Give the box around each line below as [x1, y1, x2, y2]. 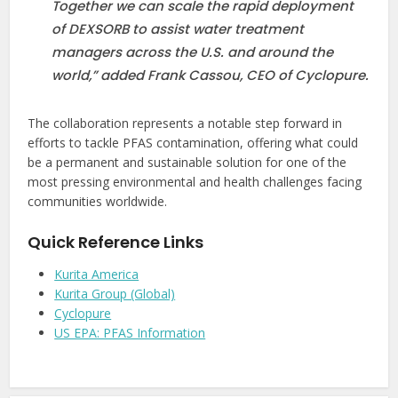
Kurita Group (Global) [54, 284, 176, 302]
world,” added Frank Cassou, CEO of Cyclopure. [52, 65, 370, 84]
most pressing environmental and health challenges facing [28, 172, 362, 190]
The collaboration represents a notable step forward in [28, 114, 343, 131]
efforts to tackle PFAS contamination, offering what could [28, 133, 359, 151]
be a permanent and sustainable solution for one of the [28, 153, 347, 171]
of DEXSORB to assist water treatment [52, 19, 305, 38]
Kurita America [54, 265, 139, 283]
